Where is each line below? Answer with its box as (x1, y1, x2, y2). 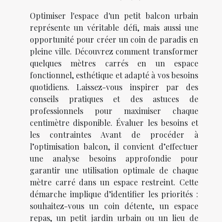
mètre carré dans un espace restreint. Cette (30, 177, 198, 188)
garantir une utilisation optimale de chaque (30, 165, 198, 176)
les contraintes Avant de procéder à (30, 129, 198, 140)
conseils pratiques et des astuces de (30, 94, 198, 105)
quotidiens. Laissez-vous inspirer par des (30, 82, 198, 93)
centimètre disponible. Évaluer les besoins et (30, 117, 198, 128)
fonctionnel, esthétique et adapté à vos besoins (30, 70, 198, 81)
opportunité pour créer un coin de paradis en (30, 34, 198, 45)
